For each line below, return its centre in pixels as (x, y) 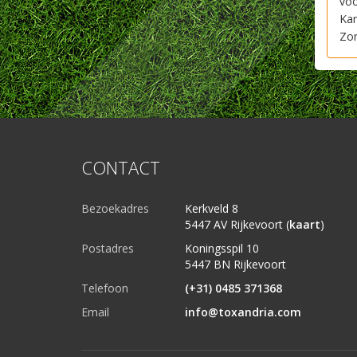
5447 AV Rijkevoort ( (237, 224)
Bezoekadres (115, 208)
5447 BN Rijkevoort (235, 264)
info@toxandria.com (243, 312)
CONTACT (121, 167)
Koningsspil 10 (222, 248)
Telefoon (105, 288)
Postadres (108, 248)
